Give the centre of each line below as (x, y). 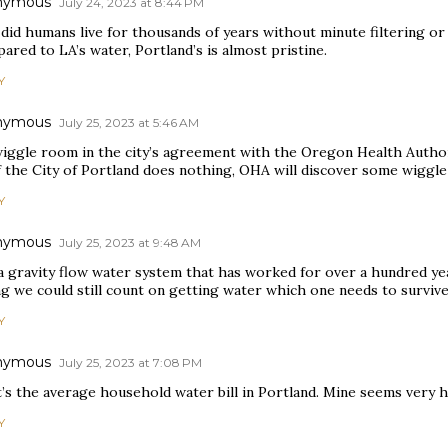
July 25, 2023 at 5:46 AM (129, 122)
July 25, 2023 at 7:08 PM (130, 362)
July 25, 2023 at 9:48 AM (130, 242)
